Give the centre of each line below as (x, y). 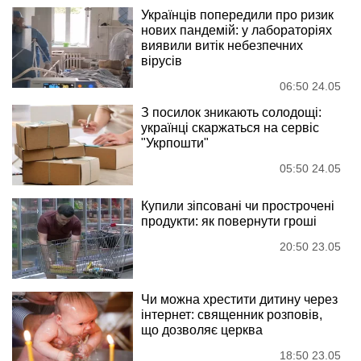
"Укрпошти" (175, 143)
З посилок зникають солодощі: (231, 113)
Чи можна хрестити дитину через (239, 300)
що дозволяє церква (202, 330)
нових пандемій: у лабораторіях (237, 31)
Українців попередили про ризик (237, 15)
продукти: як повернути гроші (229, 222)
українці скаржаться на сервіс (230, 128)
